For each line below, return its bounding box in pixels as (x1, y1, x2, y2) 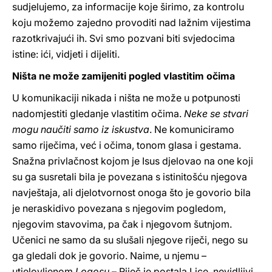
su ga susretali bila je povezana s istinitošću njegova (12, 171, 247, 183)
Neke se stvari (184, 107, 248, 120)
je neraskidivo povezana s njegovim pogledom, (12, 202, 226, 214)
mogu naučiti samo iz (12, 123, 109, 135)
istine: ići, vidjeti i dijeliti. (12, 48, 120, 60)
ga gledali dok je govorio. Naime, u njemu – (12, 250, 206, 262)
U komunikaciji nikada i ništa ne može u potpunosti (12, 92, 240, 104)
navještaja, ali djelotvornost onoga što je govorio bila (12, 186, 251, 199)
